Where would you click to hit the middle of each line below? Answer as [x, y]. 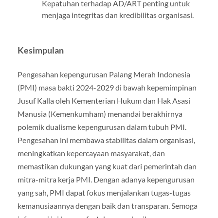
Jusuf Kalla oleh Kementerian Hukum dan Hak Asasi [104, 100]
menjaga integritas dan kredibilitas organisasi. [118, 15]
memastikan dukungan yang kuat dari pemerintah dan [107, 166]
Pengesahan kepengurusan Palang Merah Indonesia [104, 74]
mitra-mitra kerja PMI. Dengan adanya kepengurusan [106, 179]
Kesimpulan [40, 50]
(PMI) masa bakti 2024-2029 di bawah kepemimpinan [107, 87]
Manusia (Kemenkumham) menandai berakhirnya [100, 113]
